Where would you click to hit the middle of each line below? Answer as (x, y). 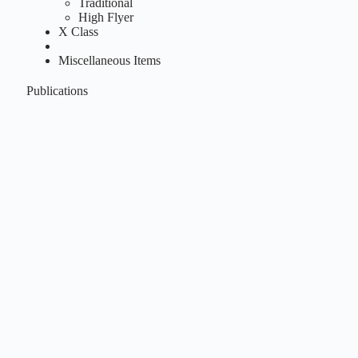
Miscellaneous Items (109, 60)
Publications (57, 90)
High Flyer (105, 17)
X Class (78, 31)
